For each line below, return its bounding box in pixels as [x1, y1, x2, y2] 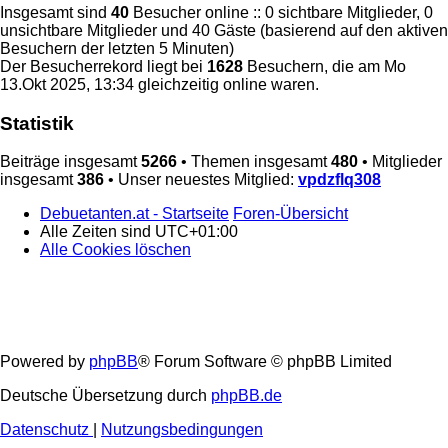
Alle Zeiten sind [40, 223, 155, 241]
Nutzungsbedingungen [101, 420, 263, 438]
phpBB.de [211, 386, 282, 404]
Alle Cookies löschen [40, 241, 191, 259]
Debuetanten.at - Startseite [40, 205, 229, 223]
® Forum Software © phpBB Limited [138, 352, 392, 370]
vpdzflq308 [298, 171, 381, 189]
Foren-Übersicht [233, 205, 348, 223]
